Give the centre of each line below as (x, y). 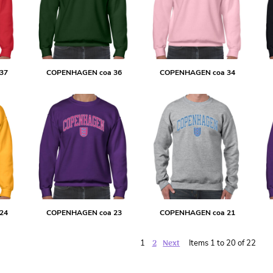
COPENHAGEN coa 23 (84, 212)
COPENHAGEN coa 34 (197, 73)
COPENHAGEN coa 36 (84, 73)
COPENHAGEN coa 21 (197, 212)
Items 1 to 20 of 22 (222, 243)
